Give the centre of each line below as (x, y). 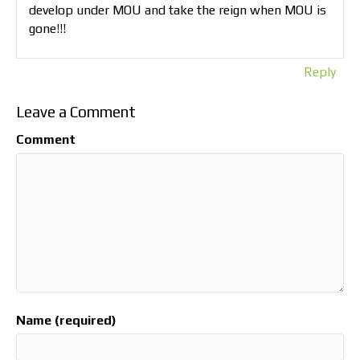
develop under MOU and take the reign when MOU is (178, 10)
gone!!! (47, 29)
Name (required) (66, 321)
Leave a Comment (76, 112)
